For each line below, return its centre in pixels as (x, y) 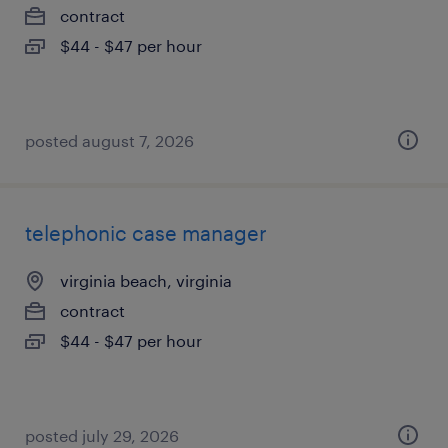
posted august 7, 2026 (109, 140)
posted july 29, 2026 (102, 435)
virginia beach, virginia (146, 280)
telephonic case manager (146, 233)
